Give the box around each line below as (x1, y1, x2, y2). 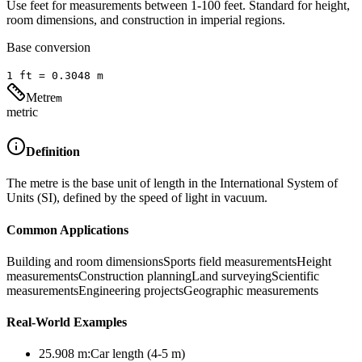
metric (6, 104, 38, 119)
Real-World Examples (6, 315, 127, 330)
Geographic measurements (183, 283, 318, 297)
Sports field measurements (163, 254, 297, 268)
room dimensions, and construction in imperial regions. (6, 12, 285, 27)
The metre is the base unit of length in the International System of (6, 176, 338, 191)
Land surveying (192, 268, 271, 283)
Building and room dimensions (6, 254, 163, 268)
